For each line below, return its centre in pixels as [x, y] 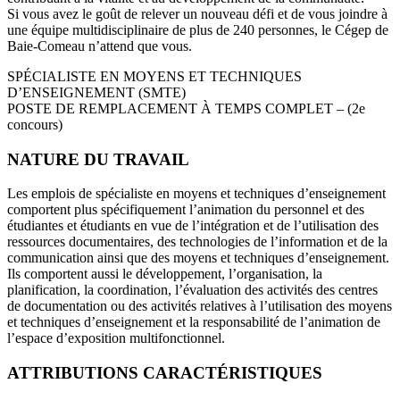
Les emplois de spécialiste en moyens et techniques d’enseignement [196, 194]
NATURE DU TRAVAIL [98, 159]
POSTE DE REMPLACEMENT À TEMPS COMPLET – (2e [186, 108]
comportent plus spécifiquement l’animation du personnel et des [186, 210]
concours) [35, 124]
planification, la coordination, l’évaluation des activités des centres [192, 290]
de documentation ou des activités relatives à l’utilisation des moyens [200, 306]
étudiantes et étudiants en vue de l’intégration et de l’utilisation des [193, 226]
